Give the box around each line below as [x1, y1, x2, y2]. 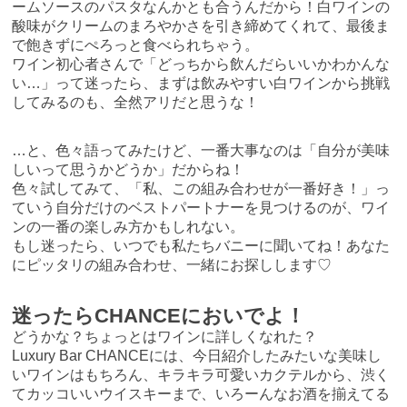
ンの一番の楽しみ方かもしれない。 [12, 219, 245, 235]
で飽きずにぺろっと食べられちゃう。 [12, 37, 260, 54]
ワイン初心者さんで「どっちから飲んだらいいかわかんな [12, 56, 391, 73]
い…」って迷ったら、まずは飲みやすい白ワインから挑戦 [12, 75, 391, 92]
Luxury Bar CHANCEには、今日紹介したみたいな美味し [12, 348, 382, 364]
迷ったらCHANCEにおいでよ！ [12, 304, 306, 328]
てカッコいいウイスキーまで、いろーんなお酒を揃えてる [12, 386, 391, 402]
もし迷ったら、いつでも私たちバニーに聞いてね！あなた [12, 238, 391, 254]
